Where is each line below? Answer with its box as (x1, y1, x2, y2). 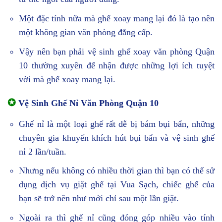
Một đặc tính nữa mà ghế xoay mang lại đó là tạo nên (19, 13, 215, 23)
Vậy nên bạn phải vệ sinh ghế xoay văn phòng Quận (19, 46, 215, 56)
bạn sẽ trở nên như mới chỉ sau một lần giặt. (19, 193, 179, 204)
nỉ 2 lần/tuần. (19, 146, 67, 157)
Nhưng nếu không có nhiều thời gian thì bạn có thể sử (19, 166, 215, 176)
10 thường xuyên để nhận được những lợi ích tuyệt (19, 60, 215, 70)
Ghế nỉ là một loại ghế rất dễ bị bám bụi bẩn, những (19, 118, 215, 129)
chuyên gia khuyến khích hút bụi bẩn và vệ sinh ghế (19, 132, 215, 143)
